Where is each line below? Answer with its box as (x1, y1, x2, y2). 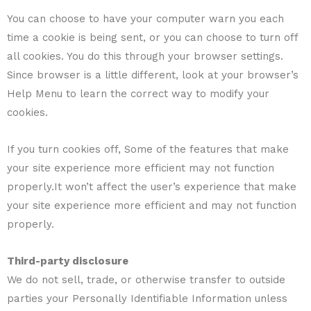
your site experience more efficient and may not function (7, 199, 296, 212)
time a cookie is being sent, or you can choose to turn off (7, 31, 298, 44)
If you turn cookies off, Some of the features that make (7, 143, 289, 155)
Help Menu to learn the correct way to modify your (7, 87, 269, 100)
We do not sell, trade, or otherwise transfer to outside (7, 274, 285, 287)
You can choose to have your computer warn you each (7, 12, 284, 25)
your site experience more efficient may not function (7, 162, 274, 174)
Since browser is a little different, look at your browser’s (7, 68, 299, 81)
